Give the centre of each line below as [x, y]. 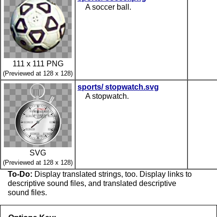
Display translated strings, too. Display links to [112, 174]
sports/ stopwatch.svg [118, 87]
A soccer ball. [108, 7]
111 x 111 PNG [38, 63]
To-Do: [20, 174]
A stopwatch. [107, 96]
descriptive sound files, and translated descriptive [92, 183]
